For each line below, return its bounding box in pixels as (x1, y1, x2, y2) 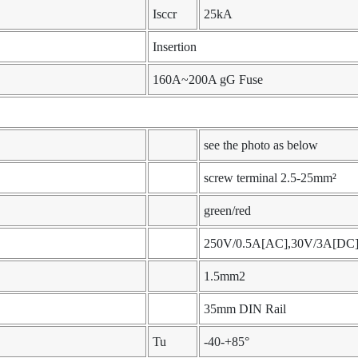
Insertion (153, 40, 197, 54)
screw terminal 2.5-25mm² (204, 171, 336, 185)
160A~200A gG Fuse (153, 73, 263, 87)
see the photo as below (204, 138, 318, 153)
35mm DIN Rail (204, 302, 286, 316)
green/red (204, 204, 251, 218)
